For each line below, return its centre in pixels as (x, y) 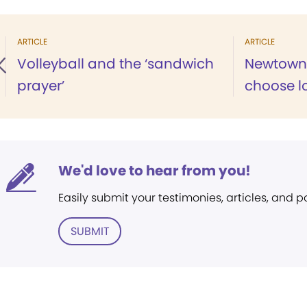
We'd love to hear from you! (155, 171)
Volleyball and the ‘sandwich (115, 64)
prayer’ (41, 86)
